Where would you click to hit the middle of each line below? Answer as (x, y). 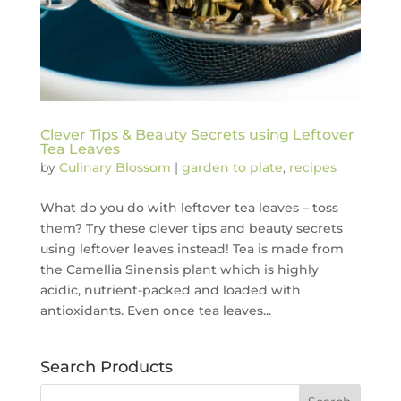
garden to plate (232, 168)
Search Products (106, 367)
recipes (312, 168)
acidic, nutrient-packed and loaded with (170, 290)
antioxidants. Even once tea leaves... (155, 311)
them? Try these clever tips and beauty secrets (191, 229)
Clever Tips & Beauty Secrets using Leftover (197, 135)
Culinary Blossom (115, 168)
